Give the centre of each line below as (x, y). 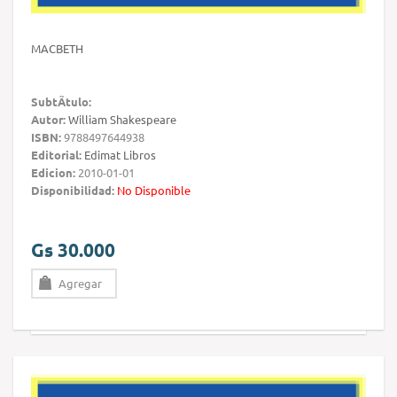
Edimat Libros (120, 155)
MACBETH (57, 49)
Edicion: (53, 173)
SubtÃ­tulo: (61, 102)
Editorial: (56, 155)
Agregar (80, 284)
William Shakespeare (122, 120)
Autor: (48, 120)
